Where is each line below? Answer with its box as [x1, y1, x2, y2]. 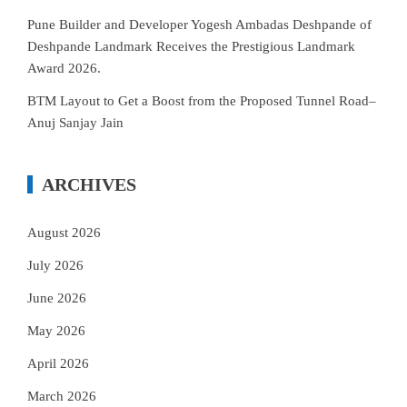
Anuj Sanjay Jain [27, 115, 124, 130]
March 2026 [27, 389, 96, 403]
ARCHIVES [42, 174, 136, 194]
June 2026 [27, 291, 86, 305]
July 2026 [27, 258, 84, 273]
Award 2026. [27, 61, 101, 75]
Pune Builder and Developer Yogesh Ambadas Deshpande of [27, 17, 372, 32]
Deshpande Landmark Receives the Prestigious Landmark [27, 39, 355, 54]
